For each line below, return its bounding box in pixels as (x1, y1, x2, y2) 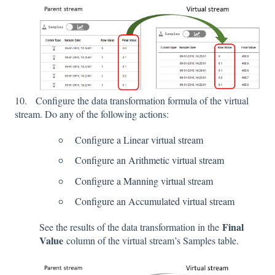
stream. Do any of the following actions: (15, 107, 169, 121)
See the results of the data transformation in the (39, 220, 222, 233)
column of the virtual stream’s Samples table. (63, 233, 239, 247)
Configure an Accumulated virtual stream (75, 194, 234, 207)
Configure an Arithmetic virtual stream (75, 153, 224, 167)
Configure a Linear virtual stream (75, 133, 203, 147)
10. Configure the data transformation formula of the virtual (15, 94, 249, 107)
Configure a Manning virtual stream (75, 174, 213, 187)
